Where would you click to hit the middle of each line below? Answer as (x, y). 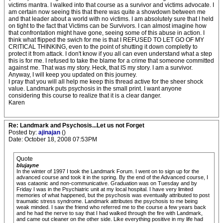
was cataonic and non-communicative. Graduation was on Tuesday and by (107, 183)
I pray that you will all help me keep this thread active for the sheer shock (106, 82)
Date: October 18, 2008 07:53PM (53, 139)
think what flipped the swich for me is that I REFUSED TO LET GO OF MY (106, 40)
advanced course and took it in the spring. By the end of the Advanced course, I (112, 177)
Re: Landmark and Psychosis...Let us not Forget (76, 125)
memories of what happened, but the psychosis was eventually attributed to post (113, 195)
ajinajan (50, 132)
